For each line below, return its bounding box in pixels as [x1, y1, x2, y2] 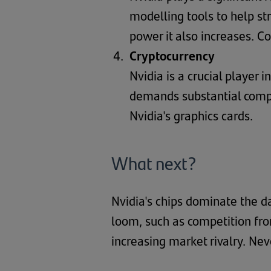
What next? [111, 149, 196, 175]
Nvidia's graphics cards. [129, 106, 253, 124]
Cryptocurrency [129, 46, 215, 64]
